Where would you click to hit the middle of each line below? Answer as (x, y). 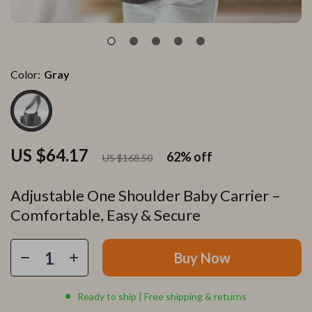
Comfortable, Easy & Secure (106, 215)
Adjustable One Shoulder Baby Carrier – (146, 195)
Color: (25, 74)
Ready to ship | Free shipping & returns (162, 296)
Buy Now (202, 258)
